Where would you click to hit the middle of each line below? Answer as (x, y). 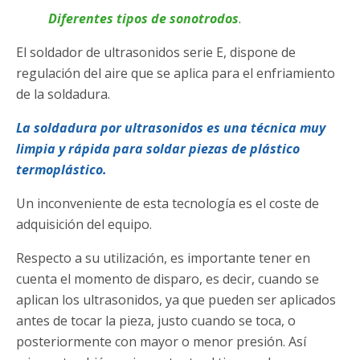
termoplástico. (61, 170)
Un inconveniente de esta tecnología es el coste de (168, 204)
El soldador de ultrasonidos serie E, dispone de (156, 53)
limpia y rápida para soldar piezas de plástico (158, 149)
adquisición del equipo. (84, 225)
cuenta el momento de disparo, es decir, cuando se (168, 279)
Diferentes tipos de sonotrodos (143, 19)
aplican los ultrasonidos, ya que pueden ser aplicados (176, 300)
